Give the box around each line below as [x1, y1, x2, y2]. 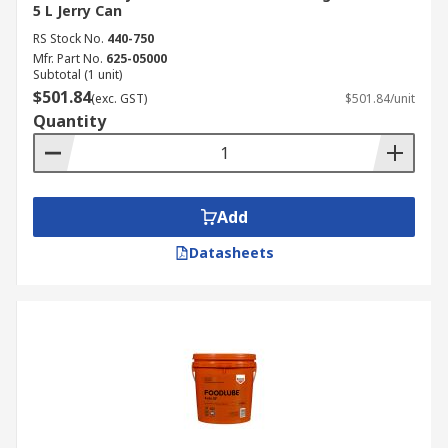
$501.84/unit [345, 90, 415, 107]
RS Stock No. [33, 30, 104, 47]
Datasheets [188, 243, 274, 262]
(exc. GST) [91, 90, 147, 107]
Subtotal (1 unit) [33, 66, 122, 83]
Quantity [33, 110, 106, 132]
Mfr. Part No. [33, 50, 103, 67]
